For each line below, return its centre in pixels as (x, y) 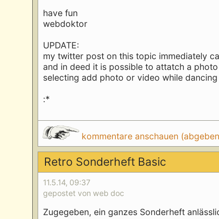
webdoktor (66, 24)
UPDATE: (61, 45)
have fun (61, 13)
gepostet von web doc (84, 194)
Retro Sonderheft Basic (105, 162)
